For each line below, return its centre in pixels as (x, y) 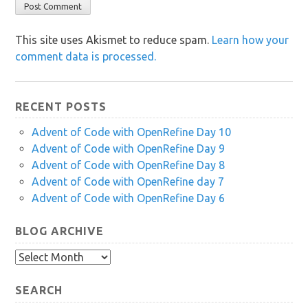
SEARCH (39, 290)
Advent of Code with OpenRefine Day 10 (132, 132)
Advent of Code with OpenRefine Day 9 (129, 149)
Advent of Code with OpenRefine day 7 (128, 182)
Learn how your (251, 40)
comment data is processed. (86, 56)
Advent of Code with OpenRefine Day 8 (129, 165)
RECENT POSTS (61, 106)
